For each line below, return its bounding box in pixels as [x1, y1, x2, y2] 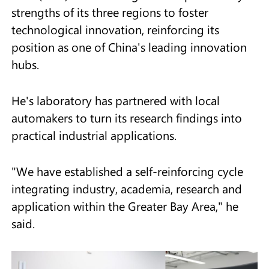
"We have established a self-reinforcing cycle [11, 163, 243, 180]
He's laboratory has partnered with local [11, 92, 220, 109]
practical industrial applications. [11, 127, 177, 144]
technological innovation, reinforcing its [11, 22, 219, 38]
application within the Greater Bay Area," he [11, 198, 238, 214]
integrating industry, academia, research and [11, 181, 242, 197]
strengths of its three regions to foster [11, 4, 208, 20]
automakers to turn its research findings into [11, 110, 242, 126]
